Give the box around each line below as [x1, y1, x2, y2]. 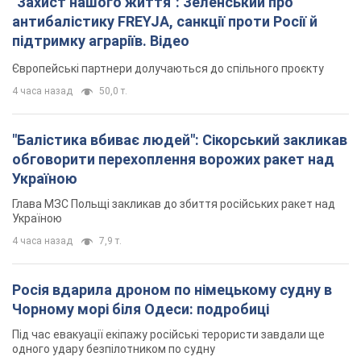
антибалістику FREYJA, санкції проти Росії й [12, 12, 317, 30]
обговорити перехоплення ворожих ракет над [12, 150, 334, 168]
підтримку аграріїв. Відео [12, 31, 189, 49]
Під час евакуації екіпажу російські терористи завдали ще [12, 327, 325, 341]
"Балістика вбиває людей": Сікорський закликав [12, 131, 347, 148]
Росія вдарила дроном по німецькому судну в [12, 280, 332, 298]
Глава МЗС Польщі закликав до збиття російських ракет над [12, 197, 335, 210]
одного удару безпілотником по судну [12, 342, 215, 355]
